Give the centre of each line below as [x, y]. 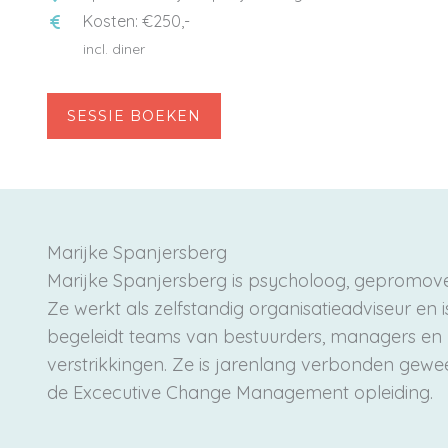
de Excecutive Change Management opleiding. [240, 392]
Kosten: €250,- [136, 21]
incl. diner [114, 49]
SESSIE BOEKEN [134, 116]
